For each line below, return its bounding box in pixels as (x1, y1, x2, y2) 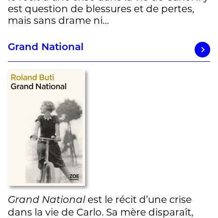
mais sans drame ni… (8, 15, 109, 27)
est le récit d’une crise (85, 194, 192, 206)
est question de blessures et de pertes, (8, 3, 194, 15)
